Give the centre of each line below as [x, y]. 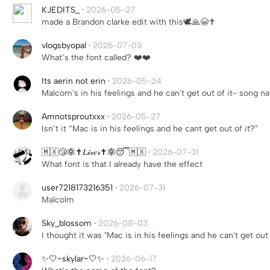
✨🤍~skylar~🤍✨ [73, 259]
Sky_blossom [67, 223]
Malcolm [58, 200]
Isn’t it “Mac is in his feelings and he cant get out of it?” [150, 129]
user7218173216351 [77, 188]
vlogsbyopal [64, 46]
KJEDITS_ [61, 10]
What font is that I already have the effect [122, 164]
